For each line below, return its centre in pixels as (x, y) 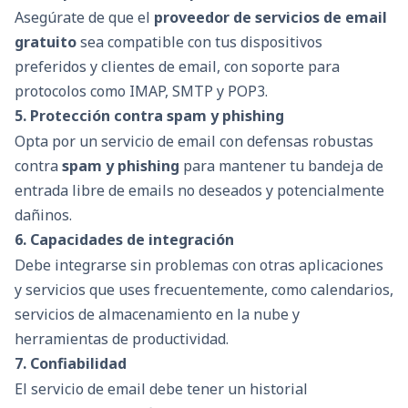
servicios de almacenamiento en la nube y (157, 315)
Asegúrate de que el (84, 17)
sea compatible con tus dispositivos (199, 41)
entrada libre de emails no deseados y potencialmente (199, 190)
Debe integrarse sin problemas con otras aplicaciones (199, 265)
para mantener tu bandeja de (281, 165)
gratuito (46, 41)
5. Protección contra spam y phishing (149, 115)
